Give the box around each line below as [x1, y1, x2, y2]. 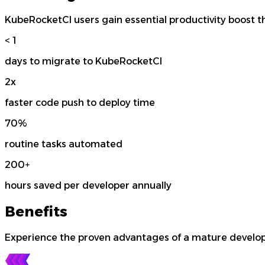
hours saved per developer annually [5, 180, 172, 192]
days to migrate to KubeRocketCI [5, 56, 162, 67]
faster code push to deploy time [5, 97, 155, 109]
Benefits [5, 202, 67, 220]
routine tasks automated [5, 138, 122, 150]
